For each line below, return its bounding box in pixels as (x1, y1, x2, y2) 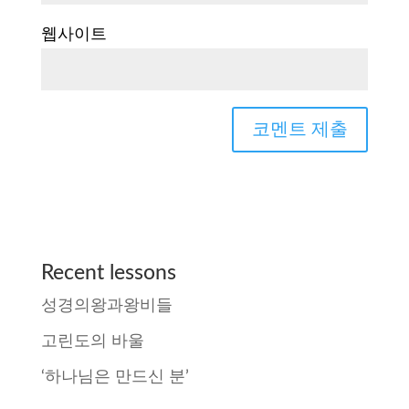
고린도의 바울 (40, 333, 144, 351)
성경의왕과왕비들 (40, 298, 173, 315)
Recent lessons (40, 262, 176, 284)
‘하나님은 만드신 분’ (40, 369, 189, 386)
